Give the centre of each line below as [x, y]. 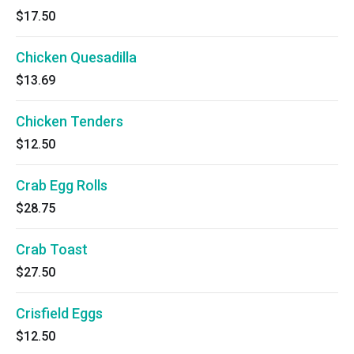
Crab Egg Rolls [62, 185]
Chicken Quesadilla [76, 57]
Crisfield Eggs [59, 313]
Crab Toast [52, 249]
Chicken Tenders [70, 121]
